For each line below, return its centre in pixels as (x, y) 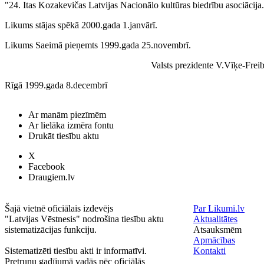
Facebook (47, 166)
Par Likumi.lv (219, 208)
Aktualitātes (215, 219)
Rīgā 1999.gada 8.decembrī (56, 85)
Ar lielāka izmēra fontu (71, 125)
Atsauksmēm (217, 230)
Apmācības (214, 240)
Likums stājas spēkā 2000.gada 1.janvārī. (81, 25)
